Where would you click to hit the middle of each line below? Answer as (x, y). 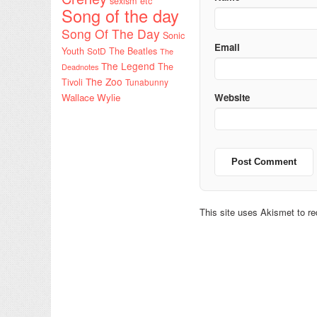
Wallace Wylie (91, 97)
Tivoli (72, 82)
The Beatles (133, 51)
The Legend (128, 65)
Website (232, 97)
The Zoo (104, 81)
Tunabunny (147, 81)
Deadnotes (80, 66)
